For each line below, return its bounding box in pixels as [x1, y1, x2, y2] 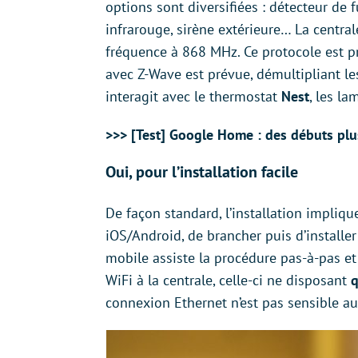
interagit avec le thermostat [105, 87, 281, 105]
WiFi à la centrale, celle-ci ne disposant [105, 271, 351, 289]
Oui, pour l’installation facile [105, 161, 298, 182]
